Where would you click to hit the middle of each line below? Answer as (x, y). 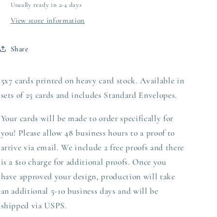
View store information (48, 21)
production (121, 177)
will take (159, 177)
